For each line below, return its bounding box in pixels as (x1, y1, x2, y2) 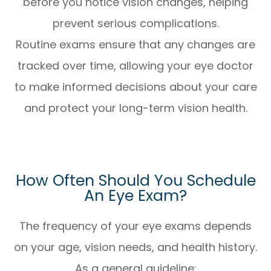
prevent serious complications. (52, 16, 219, 31)
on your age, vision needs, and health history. (14, 240, 257, 255)
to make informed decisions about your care (14, 79, 257, 95)
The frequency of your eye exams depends (19, 218, 252, 234)
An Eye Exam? (84, 185, 187, 207)
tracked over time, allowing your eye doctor (18, 58, 253, 74)
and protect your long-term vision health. (24, 100, 247, 116)
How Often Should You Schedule (15, 170, 256, 192)
